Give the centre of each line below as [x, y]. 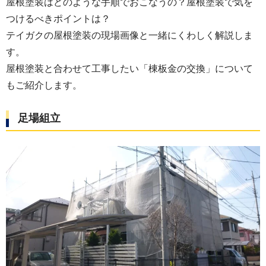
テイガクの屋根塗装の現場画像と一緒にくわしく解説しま [129, 35]
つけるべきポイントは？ [58, 19]
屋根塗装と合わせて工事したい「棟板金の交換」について [129, 69]
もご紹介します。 [44, 85]
